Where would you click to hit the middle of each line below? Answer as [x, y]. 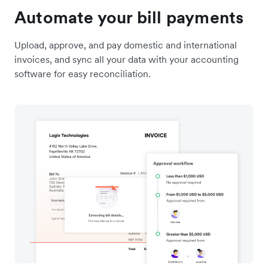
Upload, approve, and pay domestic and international [126, 45]
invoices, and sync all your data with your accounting [127, 59]
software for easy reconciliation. [83, 73]
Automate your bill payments [129, 17]
